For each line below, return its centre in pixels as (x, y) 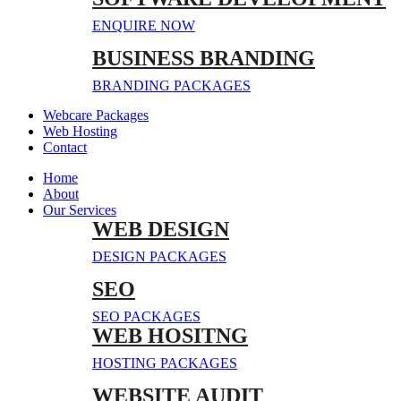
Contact (65, 147)
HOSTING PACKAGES (165, 363)
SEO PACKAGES (146, 316)
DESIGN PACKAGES (159, 256)
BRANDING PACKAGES (171, 85)
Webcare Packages (96, 115)
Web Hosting (80, 131)
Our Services (80, 210)
